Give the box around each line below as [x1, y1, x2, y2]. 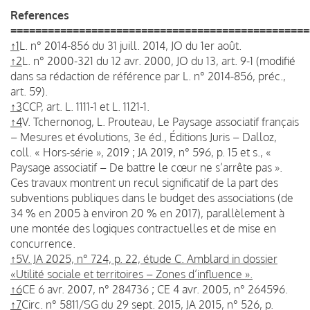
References [10, 8, 69, 22]
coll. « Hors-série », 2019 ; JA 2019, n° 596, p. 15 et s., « [10, 145, 271, 159]
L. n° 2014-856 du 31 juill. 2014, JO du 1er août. [19, 38, 241, 53]
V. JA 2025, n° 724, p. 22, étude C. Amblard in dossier [22, 251, 277, 266]
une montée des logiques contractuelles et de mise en [10, 221, 276, 235]
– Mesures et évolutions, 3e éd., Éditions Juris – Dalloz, [10, 129, 277, 144]
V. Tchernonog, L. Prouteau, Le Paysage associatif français [22, 114, 299, 129]
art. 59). [10, 84, 48, 98]
